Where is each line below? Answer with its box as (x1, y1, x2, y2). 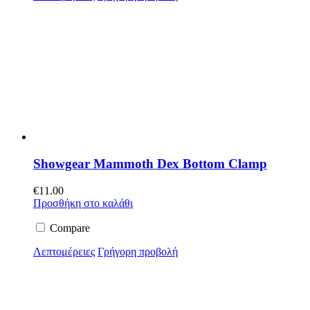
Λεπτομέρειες (33, 245, 95, 257)
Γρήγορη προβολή (98, 245, 178, 257)
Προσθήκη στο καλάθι (33, 197, 133, 209)
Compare (47, 221, 90, 234)
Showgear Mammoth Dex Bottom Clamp (33, 156, 267, 171)
